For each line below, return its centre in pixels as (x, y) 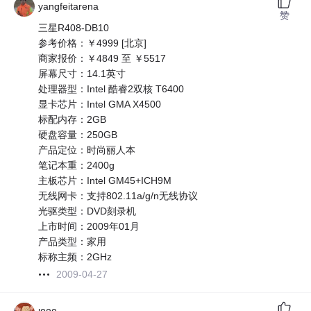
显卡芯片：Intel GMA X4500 (100, 104)
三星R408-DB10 (74, 28)
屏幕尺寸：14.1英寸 (82, 74)
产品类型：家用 (73, 242)
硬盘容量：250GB (78, 135)
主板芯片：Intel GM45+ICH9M (105, 181)
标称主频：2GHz (75, 257)
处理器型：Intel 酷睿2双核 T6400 (111, 89)
